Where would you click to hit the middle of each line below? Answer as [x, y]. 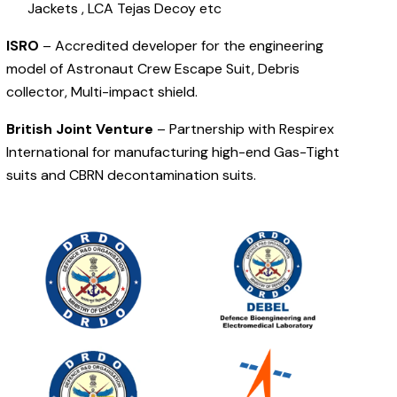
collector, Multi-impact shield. [102, 92]
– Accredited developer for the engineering [182, 46]
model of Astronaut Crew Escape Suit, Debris [153, 69]
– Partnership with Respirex [244, 129]
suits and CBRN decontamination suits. [132, 175]
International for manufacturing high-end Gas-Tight [173, 152]
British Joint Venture [80, 129]
